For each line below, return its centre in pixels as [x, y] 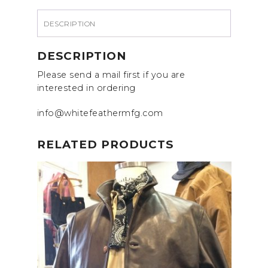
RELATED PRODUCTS [105, 145]
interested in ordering [86, 88]
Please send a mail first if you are [111, 75]
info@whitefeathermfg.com [100, 113]
